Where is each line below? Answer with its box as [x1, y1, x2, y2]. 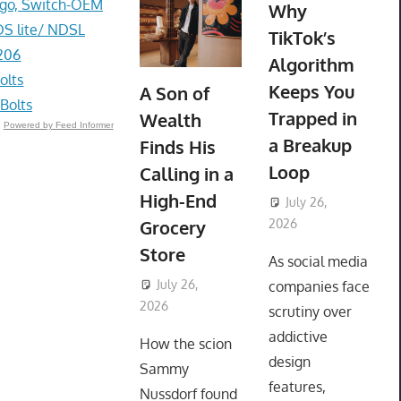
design [268, 353, 311, 371]
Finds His [139, 135, 216, 159]
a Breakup [268, 133, 352, 158]
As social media [268, 252, 368, 271]
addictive [268, 328, 328, 346]
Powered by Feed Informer [3, 119, 114, 130]
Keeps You [268, 80, 354, 104]
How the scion [139, 334, 232, 353]
